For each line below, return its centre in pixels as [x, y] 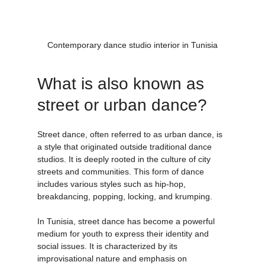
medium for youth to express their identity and [124, 247]
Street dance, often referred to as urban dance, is [131, 148]
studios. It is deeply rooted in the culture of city [125, 172]
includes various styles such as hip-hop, [112, 197]
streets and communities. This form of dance [122, 185]
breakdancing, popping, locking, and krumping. [125, 210]
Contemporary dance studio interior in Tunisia [132, 58]
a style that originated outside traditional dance [125, 160]
